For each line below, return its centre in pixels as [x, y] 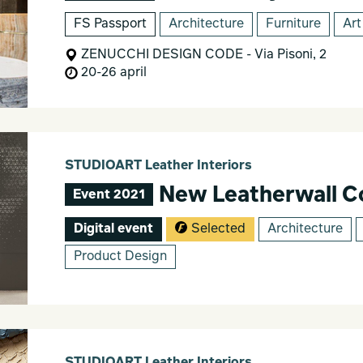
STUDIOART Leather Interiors [158, 166]
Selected [218, 229]
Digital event [113, 229]
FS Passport [110, 24]
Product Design [120, 256]
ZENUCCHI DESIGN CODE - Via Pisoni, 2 [202, 55]
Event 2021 [109, 194]
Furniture [293, 24]
